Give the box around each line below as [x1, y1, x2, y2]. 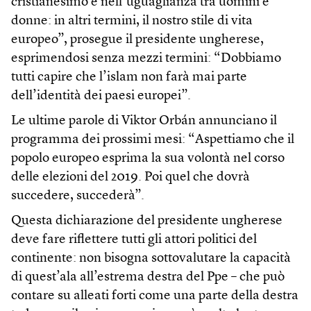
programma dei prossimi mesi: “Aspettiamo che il [11, 133, 294, 146]
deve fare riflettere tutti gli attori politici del [11, 233, 257, 246]
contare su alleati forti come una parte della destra [11, 289, 299, 303]
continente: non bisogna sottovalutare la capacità [11, 251, 291, 265]
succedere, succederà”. [11, 189, 144, 203]
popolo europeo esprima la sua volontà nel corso [11, 151, 285, 165]
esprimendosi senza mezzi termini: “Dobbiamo [11, 51, 281, 65]
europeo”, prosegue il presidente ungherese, [11, 33, 264, 47]
